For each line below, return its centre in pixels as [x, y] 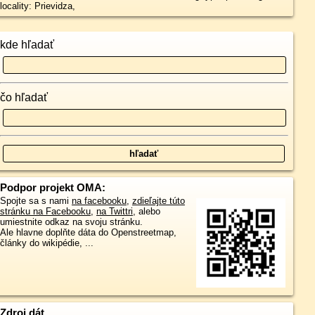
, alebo [146, 211]
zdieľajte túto [158, 201]
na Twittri [114, 211]
